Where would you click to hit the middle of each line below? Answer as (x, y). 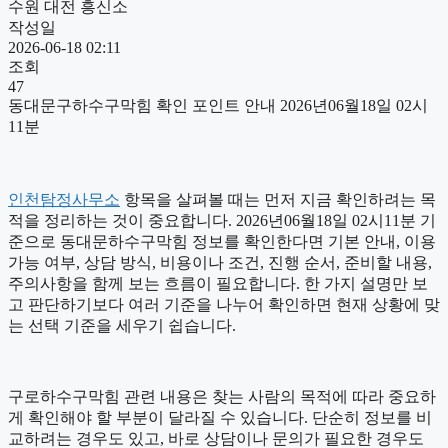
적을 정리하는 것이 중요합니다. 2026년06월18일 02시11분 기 (222, 221)
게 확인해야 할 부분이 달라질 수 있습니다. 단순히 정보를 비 (220, 418)
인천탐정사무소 (64, 200)
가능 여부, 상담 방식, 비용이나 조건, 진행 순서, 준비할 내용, (220, 263)
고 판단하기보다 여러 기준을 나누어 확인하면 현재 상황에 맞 (224, 305)
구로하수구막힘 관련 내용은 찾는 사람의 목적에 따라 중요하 (222, 397)
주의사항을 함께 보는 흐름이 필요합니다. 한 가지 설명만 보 (218, 284)
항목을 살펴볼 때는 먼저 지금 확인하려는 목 (278, 200)
